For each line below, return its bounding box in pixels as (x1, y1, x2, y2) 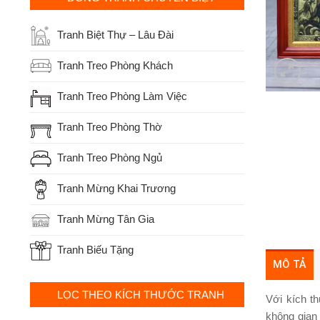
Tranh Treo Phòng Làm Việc (56, 89, 187, 102)
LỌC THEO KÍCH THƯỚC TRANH (57, 288, 224, 301)
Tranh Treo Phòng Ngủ (56, 151, 162, 164)
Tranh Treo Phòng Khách (56, 59, 173, 71)
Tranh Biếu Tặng (56, 243, 134, 256)
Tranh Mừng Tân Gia (56, 212, 154, 225)
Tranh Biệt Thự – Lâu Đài (56, 28, 174, 41)
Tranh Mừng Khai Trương (56, 181, 176, 194)
